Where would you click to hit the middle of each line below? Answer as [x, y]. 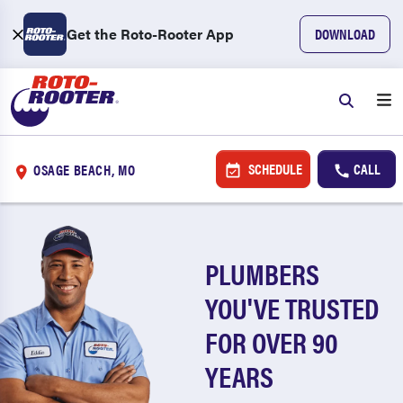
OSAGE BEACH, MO [85, 169]
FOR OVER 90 [272, 341]
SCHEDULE [273, 169]
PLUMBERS [263, 273]
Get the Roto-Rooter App [150, 34]
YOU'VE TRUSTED [292, 307]
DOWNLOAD [345, 34]
